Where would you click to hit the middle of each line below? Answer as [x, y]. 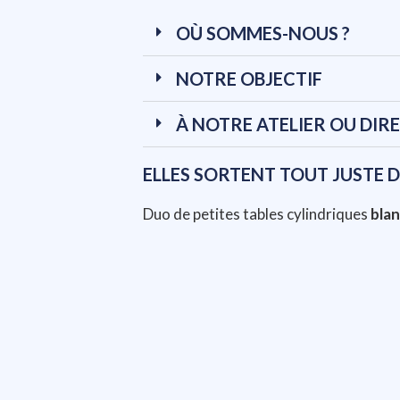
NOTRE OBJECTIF [249, 79]
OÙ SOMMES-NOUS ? [263, 33]
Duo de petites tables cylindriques [257, 214]
